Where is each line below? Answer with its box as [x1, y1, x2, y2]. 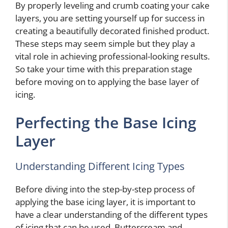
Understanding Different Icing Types [15, 159, 185, 173]
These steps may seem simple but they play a [15, 37, 195, 49]
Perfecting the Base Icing [15, 112, 196, 133]
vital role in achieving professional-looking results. [15, 50, 210, 62]
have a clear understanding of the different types [15, 209, 208, 220]
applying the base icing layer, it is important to [15, 196, 195, 208]
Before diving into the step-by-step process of [15, 183, 195, 195]
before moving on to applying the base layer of [15, 75, 199, 88]
